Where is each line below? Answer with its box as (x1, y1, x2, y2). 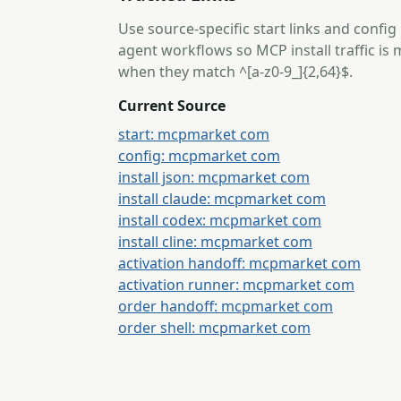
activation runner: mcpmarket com (118, 275, 354, 294)
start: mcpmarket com (118, 124, 269, 144)
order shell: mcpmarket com (118, 318, 311, 337)
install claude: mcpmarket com (118, 189, 326, 209)
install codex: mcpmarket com (118, 210, 321, 230)
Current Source (118, 96, 226, 115)
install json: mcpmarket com (118, 167, 310, 187)
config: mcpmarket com (118, 146, 280, 166)
